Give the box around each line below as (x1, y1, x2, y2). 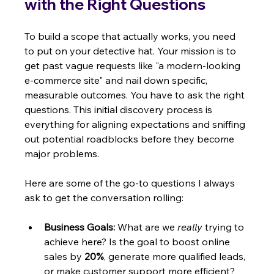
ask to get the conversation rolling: (24, 191, 184, 204)
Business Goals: (44, 221, 116, 234)
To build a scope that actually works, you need (24, 30, 239, 43)
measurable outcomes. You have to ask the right (24, 89, 248, 102)
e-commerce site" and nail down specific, (24, 74, 210, 87)
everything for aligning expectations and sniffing (24, 118, 248, 131)
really (177, 221, 203, 234)
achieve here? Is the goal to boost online (44, 235, 233, 248)
